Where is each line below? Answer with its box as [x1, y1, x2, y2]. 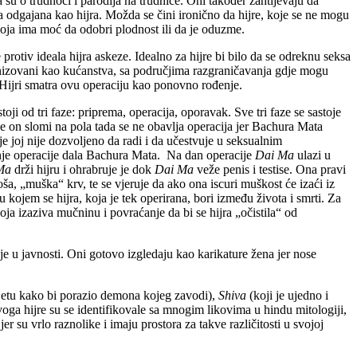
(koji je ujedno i [246, 288, 328, 302]
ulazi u [294, 147, 331, 162]
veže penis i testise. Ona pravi [194, 162, 346, 176]
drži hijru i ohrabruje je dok [11, 162, 155, 176]
